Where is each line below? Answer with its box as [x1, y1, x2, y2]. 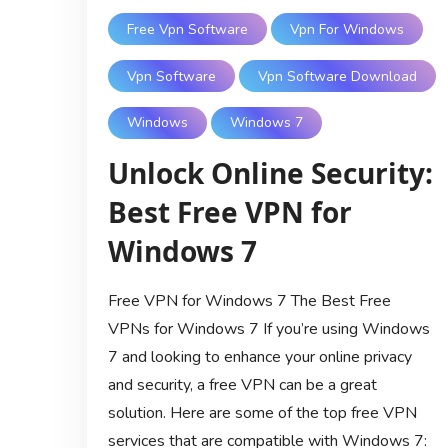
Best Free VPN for [107, 192, 352, 231]
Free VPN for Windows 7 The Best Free [107, 289, 391, 312]
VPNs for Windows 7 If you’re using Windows [107, 317, 430, 340]
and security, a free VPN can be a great [107, 373, 377, 396]
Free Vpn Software [126, 19, 248, 39]
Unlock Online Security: [107, 153, 433, 192]
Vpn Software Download [258, 66, 418, 86]
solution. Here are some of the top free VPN [107, 401, 417, 424]
